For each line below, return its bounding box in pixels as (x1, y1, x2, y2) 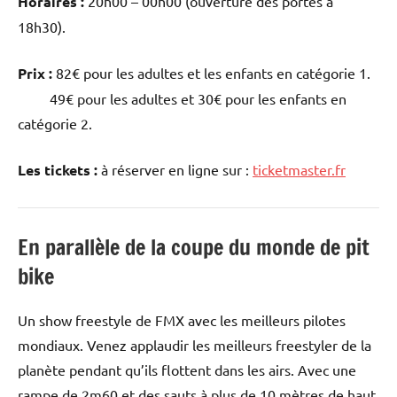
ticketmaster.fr (253, 160, 346, 179)
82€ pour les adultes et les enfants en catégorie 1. (52, 64, 370, 82)
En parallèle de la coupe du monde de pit (18, 232, 370, 263)
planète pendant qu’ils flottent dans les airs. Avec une (18, 361, 356, 379)
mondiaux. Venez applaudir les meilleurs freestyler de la (18, 336, 371, 354)
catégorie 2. (18, 114, 92, 133)
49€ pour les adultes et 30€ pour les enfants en (18, 90, 346, 108)
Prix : (18, 64, 52, 83)
